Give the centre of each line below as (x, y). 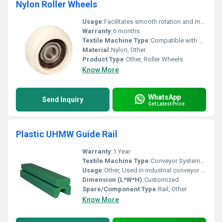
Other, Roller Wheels (154, 59)
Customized (162, 180)
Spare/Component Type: (120, 189)
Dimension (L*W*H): (113, 180)
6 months (126, 31)
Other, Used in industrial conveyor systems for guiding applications (152, 170)
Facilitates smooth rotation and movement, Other (152, 22)
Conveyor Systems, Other (175, 161)
